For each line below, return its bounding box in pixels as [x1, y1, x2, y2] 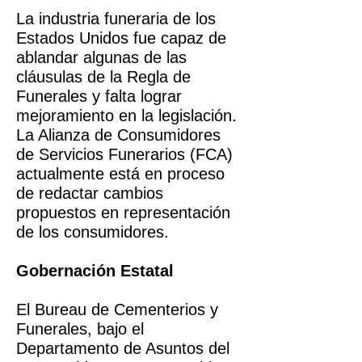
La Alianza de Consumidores [16, 126, 221, 144]
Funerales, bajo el [16, 320, 144, 338]
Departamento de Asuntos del [16, 339, 229, 357]
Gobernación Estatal [16, 262, 174, 280]
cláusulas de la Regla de [16, 68, 191, 86]
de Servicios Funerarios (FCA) [16, 145, 233, 163]
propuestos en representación [16, 204, 230, 221]
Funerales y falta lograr [16, 87, 182, 105]
